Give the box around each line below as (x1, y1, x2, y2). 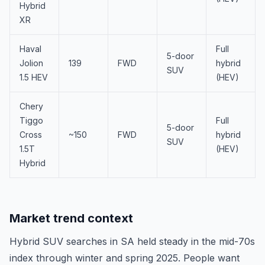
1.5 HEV (20, 72, 48, 82)
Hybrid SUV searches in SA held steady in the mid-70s (9, 235, 255, 247)
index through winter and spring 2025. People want (9, 252, 240, 264)
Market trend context (9, 211, 133, 225)
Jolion (20, 58, 43, 68)
